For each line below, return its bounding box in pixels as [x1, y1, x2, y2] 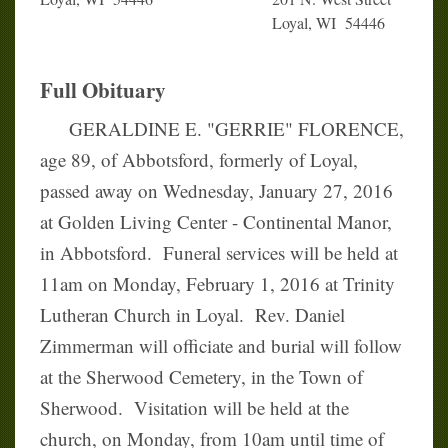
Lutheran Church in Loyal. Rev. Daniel [40, 302, 345, 328]
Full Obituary [40, 75, 166, 106]
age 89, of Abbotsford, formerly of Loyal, [40, 147, 358, 173]
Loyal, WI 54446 [272, 12, 385, 34]
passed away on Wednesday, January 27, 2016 [40, 178, 393, 204]
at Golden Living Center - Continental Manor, [40, 209, 392, 235]
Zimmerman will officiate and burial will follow [40, 333, 402, 359]
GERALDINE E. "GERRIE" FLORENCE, [40, 116, 404, 142]
